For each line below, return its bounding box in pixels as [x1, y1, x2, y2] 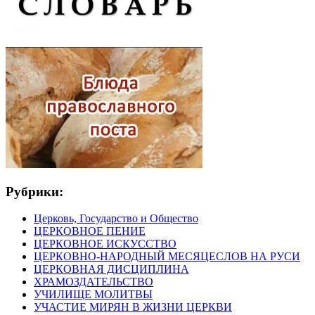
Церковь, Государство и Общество [34, 212, 198, 225]
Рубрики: [6, 184, 63, 199]
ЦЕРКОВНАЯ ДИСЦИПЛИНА [34, 263, 189, 276]
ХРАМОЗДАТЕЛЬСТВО [34, 276, 153, 288]
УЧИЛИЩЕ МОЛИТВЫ [34, 288, 153, 301]
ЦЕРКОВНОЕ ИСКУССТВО [34, 238, 176, 250]
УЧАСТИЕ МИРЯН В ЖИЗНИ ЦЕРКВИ [34, 301, 232, 314]
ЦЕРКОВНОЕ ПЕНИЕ [34, 225, 146, 238]
